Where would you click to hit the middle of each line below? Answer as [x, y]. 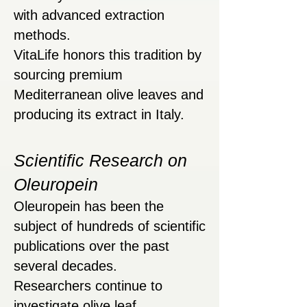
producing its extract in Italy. [99, 115]
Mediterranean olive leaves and [109, 95]
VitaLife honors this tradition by [108, 55]
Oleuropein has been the [89, 207]
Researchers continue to [88, 286]
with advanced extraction [89, 15]
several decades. [65, 266]
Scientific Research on [100, 161]
